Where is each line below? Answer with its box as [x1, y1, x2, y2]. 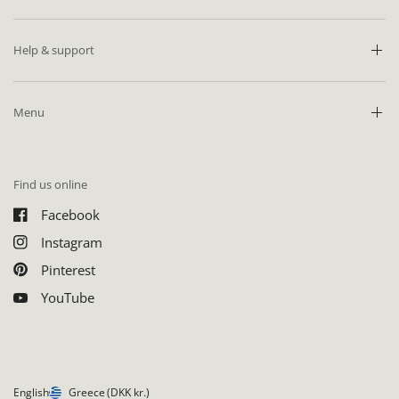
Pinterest [41, 260, 95, 279]
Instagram [41, 232, 102, 251]
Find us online [13, 175, 87, 192]
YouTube [41, 289, 94, 307]
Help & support [13, 41, 94, 58]
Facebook [41, 205, 100, 224]
